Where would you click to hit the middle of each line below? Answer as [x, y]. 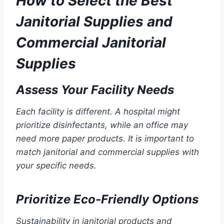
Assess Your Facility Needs [95, 90]
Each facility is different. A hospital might [98, 112]
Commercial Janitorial [91, 43]
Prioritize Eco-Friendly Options [107, 199]
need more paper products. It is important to [105, 139]
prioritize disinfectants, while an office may [102, 125]
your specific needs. [56, 166]
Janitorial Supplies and [94, 22]
